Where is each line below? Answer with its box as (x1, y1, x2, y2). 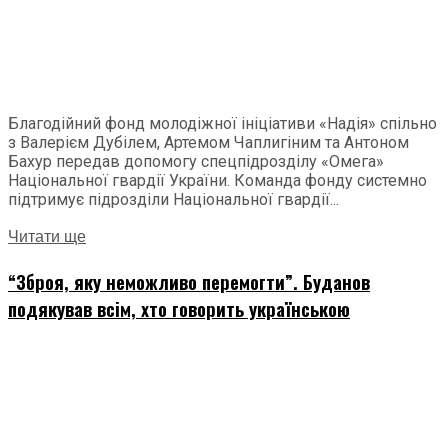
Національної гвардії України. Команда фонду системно (8, 171, 427, 191)
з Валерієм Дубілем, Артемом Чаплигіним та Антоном (8, 133, 409, 153)
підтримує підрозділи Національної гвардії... (8, 190, 339, 210)
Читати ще (8, 225, 86, 250)
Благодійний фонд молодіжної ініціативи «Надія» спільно (8, 114, 437, 134)
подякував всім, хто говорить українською (8, 295, 350, 323)
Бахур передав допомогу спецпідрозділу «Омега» (8, 152, 384, 172)
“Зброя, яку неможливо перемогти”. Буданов (8, 268, 370, 296)
